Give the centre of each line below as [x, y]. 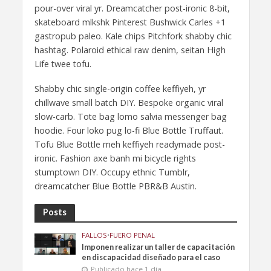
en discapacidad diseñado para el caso [151, 257]
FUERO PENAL [132, 235]
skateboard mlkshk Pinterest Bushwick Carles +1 [130, 22]
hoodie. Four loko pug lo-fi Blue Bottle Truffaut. [129, 131]
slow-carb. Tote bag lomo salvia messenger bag [130, 117]
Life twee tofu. [63, 64]
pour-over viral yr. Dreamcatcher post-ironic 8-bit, [132, 8]
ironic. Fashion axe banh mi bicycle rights [115, 158]
